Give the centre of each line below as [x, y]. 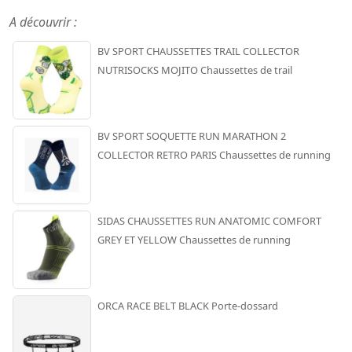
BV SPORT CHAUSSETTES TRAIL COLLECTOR [198, 51]
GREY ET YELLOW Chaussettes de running [194, 239]
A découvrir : [43, 22]
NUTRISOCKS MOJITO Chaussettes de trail [195, 70]
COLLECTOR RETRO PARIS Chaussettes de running [214, 154]
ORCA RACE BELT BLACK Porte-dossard [188, 305]
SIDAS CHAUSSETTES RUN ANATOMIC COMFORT [209, 220]
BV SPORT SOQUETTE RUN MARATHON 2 [192, 136]
